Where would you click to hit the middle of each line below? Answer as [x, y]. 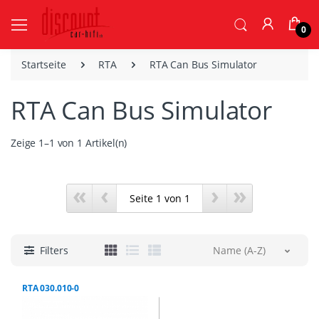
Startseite [44, 65]
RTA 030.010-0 [51, 288]
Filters [54, 251]
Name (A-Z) [239, 251]
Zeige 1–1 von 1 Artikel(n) [69, 143]
